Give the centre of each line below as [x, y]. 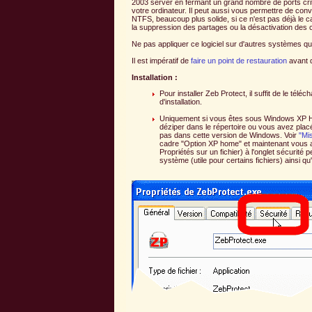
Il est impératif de [161, 60]
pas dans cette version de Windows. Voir [229, 135]
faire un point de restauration [239, 60]
